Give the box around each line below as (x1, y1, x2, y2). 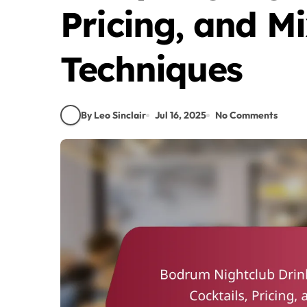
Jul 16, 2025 (155, 108, 206, 121)
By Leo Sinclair (81, 108, 146, 121)
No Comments (215, 108, 278, 121)
